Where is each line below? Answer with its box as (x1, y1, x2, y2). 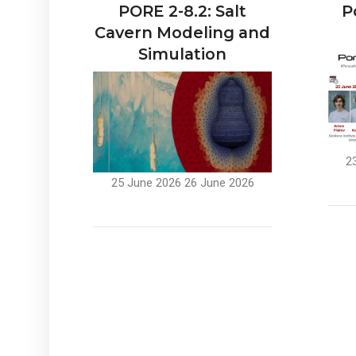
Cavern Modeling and (95, 23, 270, 43)
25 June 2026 (110, 176, 181, 191)
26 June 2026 (184, 176, 254, 191)
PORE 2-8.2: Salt (118, 2, 246, 21)
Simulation (138, 44, 226, 64)
